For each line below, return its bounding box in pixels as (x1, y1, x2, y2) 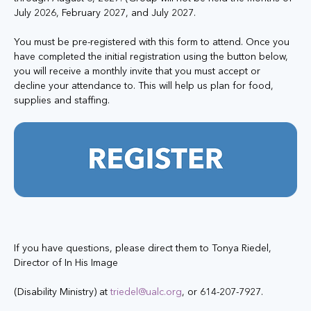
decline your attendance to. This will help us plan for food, (14, 79, 276, 92)
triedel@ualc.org (110, 285, 182, 298)
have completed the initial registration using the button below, (14, 50, 291, 62)
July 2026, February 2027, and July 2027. (14, 6, 196, 19)
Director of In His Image (14, 255, 118, 269)
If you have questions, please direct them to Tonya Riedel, (14, 241, 274, 254)
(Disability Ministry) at (14, 285, 110, 298)
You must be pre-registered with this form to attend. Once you (14, 35, 292, 48)
